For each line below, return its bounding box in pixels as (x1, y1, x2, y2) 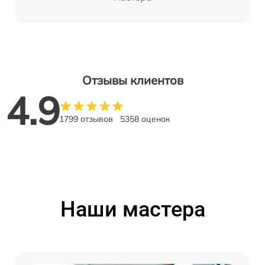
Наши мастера (60, 197, 205, 222)
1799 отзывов (59, 114, 113, 125)
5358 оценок (120, 114, 170, 125)
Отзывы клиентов (82, 73, 183, 88)
